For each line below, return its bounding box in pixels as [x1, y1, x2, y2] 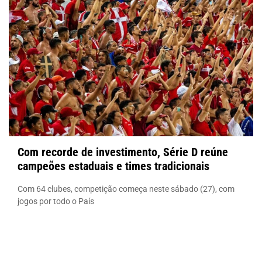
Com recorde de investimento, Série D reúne [18, 144, 228, 159]
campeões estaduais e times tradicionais [18, 158, 209, 173]
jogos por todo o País [18, 196, 94, 206]
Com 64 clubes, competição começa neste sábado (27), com [18, 184, 235, 194]
